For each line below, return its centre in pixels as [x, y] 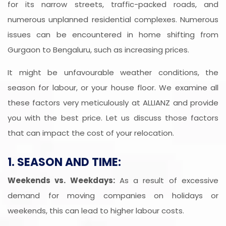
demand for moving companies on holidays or [113, 196]
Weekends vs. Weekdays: [61, 181]
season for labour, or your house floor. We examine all [113, 88]
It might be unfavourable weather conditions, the [113, 73]
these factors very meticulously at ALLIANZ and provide [113, 103]
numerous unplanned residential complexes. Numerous [113, 20]
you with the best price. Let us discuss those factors [113, 118]
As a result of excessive [167, 181]
